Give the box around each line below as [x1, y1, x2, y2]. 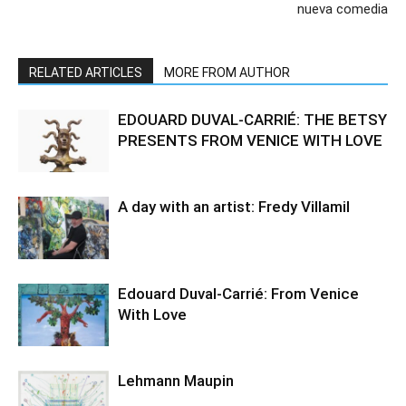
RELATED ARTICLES [29, 64, 142, 80]
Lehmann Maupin [118, 371, 234, 390]
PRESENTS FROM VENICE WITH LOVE [118, 130, 382, 150]
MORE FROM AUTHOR [164, 64, 290, 80]
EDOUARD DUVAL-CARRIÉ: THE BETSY [118, 110, 387, 129]
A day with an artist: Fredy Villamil [118, 197, 350, 216]
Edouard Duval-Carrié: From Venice [118, 284, 359, 303]
